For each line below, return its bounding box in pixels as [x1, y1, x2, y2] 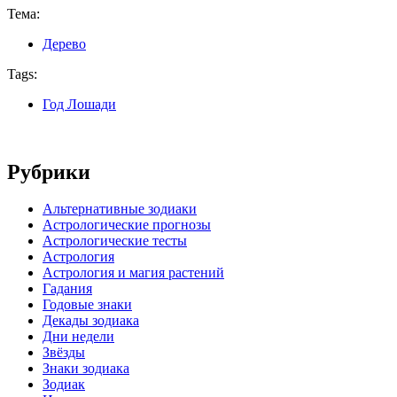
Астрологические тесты [43, 233, 187, 249]
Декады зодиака [43, 313, 139, 329]
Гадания [43, 281, 92, 297]
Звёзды [43, 345, 85, 361]
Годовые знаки [43, 297, 132, 313]
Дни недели [43, 329, 114, 345]
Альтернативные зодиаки [43, 201, 197, 217]
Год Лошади [43, 96, 116, 112]
